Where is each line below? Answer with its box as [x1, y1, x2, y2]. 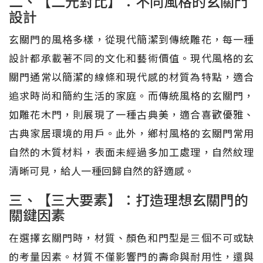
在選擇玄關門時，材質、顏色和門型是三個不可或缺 [9, 230, 254, 245]
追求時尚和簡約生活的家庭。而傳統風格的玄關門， [9, 87, 254, 103]
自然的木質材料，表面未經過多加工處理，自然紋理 [9, 144, 254, 159]
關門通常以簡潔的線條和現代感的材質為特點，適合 [9, 69, 254, 84]
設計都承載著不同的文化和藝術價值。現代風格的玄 [9, 50, 254, 65]
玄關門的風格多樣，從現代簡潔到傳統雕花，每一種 [9, 31, 254, 46]
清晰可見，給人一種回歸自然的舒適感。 [9, 163, 195, 178]
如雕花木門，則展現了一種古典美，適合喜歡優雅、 [9, 106, 254, 122]
